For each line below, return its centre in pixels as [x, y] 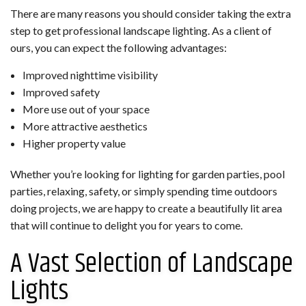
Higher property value [74, 143]
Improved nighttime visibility [90, 74]
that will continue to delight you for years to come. [126, 225]
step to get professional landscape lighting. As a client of [141, 30]
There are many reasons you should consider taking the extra [151, 13]
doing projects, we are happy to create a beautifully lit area [146, 208]
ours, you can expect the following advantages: [119, 47]
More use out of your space [86, 109]
